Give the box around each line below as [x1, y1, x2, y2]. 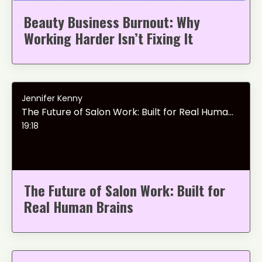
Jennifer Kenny [22, 92, 82, 104]
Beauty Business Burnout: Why [24, 11, 200, 32]
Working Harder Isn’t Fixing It [24, 27, 193, 49]
